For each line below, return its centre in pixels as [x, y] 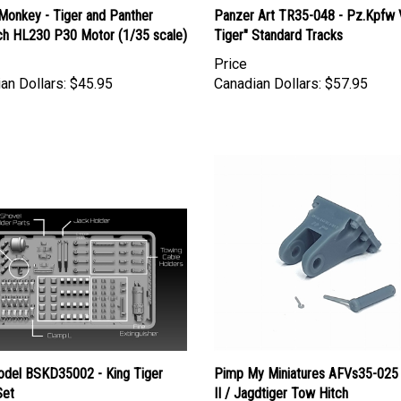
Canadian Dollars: [268, 66]
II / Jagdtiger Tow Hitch [281, 377]
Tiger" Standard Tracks [278, 18]
